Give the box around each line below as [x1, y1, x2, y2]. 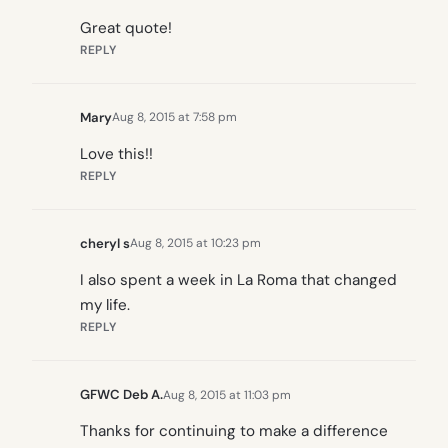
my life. [80, 295, 130, 316]
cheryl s [80, 234, 130, 252]
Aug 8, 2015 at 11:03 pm [163, 386, 291, 403]
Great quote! [80, 17, 172, 38]
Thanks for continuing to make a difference [80, 421, 388, 442]
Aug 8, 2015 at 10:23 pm [130, 235, 261, 252]
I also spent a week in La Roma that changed [80, 270, 397, 291]
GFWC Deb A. [80, 386, 163, 404]
